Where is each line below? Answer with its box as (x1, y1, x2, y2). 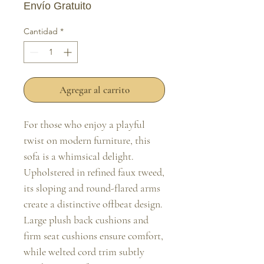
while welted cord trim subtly (24, 245, 144, 258)
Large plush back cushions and (24, 213, 148, 226)
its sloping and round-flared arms (24, 181, 160, 194)
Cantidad (24, 26, 58, 37)
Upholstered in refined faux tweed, (24, 166, 164, 179)
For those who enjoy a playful (24, 118, 145, 131)
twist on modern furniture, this (24, 134, 150, 147)
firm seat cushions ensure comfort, (24, 229, 163, 242)
